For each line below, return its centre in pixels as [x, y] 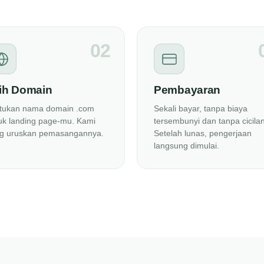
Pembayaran [187, 90]
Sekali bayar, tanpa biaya [201, 108]
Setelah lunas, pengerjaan [203, 133]
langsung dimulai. [187, 146]
